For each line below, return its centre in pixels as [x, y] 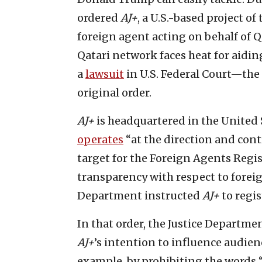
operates [100, 139]
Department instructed [140, 195]
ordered [99, 18]
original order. [114, 92]
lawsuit [105, 74]
